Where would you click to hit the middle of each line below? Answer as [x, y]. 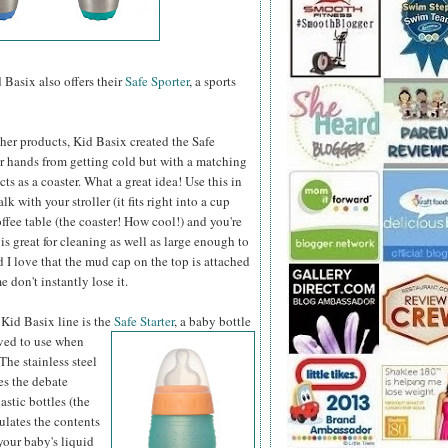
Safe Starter [144, 321]
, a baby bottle [212, 321]
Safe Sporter [157, 81]
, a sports [212, 81]
